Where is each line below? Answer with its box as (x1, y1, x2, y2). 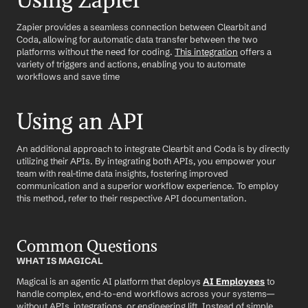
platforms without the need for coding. (16, 46, 175, 57)
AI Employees (203, 276, 265, 287)
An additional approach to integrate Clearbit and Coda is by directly (16, 143, 289, 154)
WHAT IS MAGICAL (16, 255, 103, 266)
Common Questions (16, 236, 157, 256)
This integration (175, 46, 238, 57)
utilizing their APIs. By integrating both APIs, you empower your (16, 155, 276, 166)
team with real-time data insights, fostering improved (16, 168, 228, 179)
